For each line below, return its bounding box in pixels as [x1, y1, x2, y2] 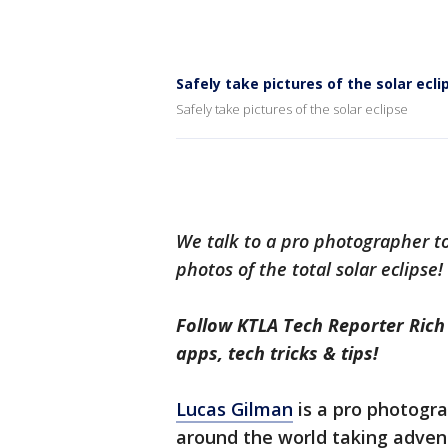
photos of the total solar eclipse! [176, 257, 443, 281]
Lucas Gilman [176, 397, 293, 421]
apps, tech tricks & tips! [176, 341, 378, 365]
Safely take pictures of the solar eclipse [176, 100, 408, 118]
